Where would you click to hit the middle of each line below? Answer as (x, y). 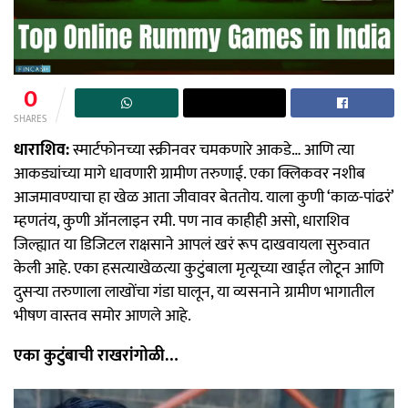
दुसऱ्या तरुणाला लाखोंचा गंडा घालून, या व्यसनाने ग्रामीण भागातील (194, 293)
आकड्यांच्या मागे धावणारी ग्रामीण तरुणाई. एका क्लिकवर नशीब (189, 174)
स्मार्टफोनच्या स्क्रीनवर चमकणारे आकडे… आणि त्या (212, 151)
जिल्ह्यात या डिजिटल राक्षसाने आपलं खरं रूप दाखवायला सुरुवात (192, 245)
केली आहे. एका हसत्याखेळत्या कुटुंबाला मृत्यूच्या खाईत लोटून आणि (199, 269)
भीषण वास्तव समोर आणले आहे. (102, 316)
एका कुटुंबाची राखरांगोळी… (96, 357)
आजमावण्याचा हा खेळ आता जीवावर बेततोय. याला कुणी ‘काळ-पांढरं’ (204, 198)
